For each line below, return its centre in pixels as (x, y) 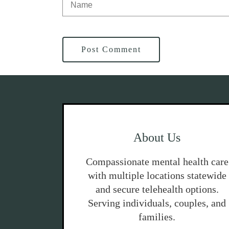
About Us (157, 138)
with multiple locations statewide (157, 175)
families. (157, 217)
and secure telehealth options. (157, 189)
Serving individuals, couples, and (157, 203)
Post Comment (111, 49)
